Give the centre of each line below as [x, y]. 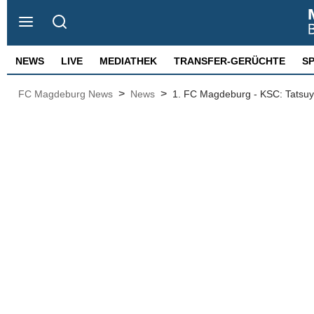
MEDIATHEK [128, 61]
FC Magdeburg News [66, 94]
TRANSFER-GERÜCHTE [230, 61]
